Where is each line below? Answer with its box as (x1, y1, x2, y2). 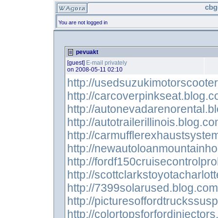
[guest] (67, 59, 86, 66)
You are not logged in (58, 19, 108, 25)
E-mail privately (86, 59, 127, 66)
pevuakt (74, 49, 98, 55)
